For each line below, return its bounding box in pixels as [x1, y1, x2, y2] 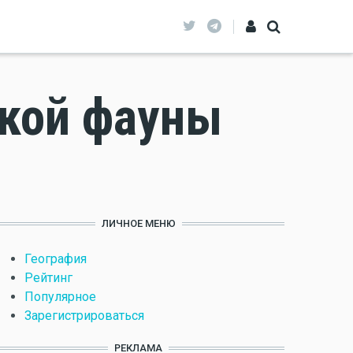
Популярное [24, 289, 96, 304]
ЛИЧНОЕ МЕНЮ [101, 217, 176, 229]
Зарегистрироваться [24, 308, 144, 323]
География [24, 251, 87, 266]
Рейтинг [24, 270, 72, 285]
